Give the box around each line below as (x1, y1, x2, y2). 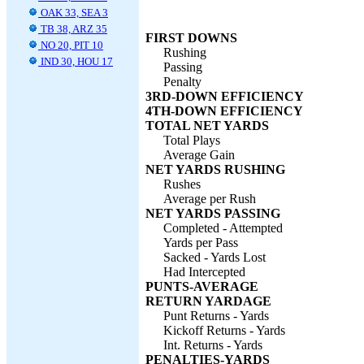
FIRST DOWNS (145, 31, 237, 45)
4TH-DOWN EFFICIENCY (145, 104, 303, 118)
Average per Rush (163, 192, 256, 206)
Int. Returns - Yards (163, 338, 262, 352)
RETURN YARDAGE (145, 294, 271, 308)
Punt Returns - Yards (163, 309, 269, 323)
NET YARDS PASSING (145, 206, 280, 220)
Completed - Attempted (163, 221, 283, 235)
